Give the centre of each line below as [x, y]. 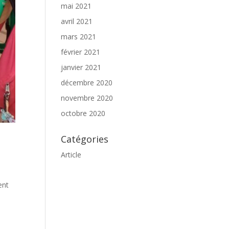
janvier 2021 [81, 67]
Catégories [85, 139]
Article [71, 155]
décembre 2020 [87, 83]
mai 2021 [76, 6]
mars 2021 [79, 37]
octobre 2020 [83, 113]
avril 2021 [77, 21]
